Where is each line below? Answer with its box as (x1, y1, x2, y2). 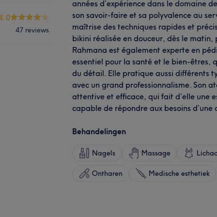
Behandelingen (72, 126, 126, 136)
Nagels (92, 148, 115, 157)
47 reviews (15, 25, 49, 34)
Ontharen (92, 169, 123, 178)
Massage (141, 148, 170, 157)
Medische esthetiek (149, 169, 210, 178)
